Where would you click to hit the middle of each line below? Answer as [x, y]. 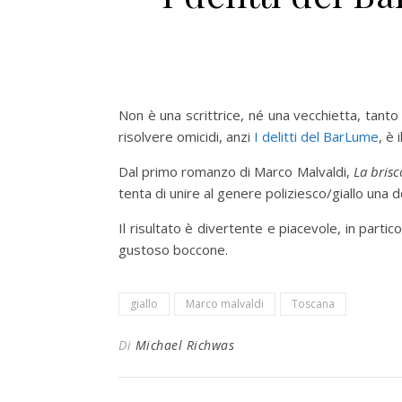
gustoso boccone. [173, 249]
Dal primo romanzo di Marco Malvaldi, [236, 171]
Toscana [313, 303]
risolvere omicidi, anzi [186, 136]
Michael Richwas [184, 345]
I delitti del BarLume [316, 136]
